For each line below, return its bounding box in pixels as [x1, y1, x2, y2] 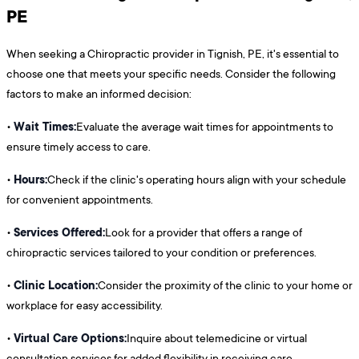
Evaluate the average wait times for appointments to [76, 119, 333, 135]
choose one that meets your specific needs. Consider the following [6, 66, 336, 82]
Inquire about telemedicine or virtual [127, 330, 307, 346]
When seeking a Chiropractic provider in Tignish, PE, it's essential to [6, 46, 339, 62]
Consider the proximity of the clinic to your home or [98, 277, 353, 293]
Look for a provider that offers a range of [105, 224, 302, 240]
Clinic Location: [14, 276, 98, 294]
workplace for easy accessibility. [6, 297, 163, 313]
